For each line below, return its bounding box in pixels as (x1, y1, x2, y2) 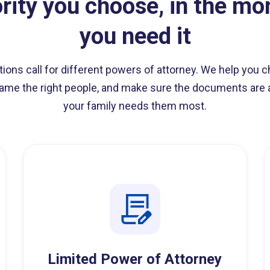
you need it (79, 23, 191, 49)
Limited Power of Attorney (48, 251, 222, 268)
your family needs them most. (63, 99, 207, 112)
